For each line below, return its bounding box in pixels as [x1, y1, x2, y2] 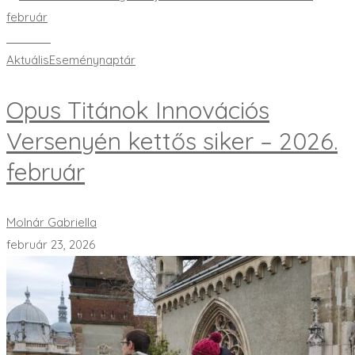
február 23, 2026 [6, 237, 95, 253]
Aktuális [6, 52, 49, 68]
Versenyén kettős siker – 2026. [6, 126, 338, 157]
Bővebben [6, 32, 51, 45]
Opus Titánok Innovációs [6, 95, 269, 126]
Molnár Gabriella [6, 215, 97, 231]
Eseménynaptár [49, 52, 136, 68]
